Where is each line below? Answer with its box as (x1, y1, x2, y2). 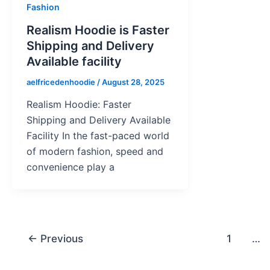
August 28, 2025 (102, 77, 165, 87)
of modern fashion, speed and (27, 145, 163, 158)
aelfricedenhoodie (27, 77, 97, 87)
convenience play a (27, 161, 115, 174)
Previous (37, 232, 83, 245)
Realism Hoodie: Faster (27, 98, 131, 111)
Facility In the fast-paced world (27, 130, 169, 142)
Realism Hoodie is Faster (27, 22, 169, 37)
